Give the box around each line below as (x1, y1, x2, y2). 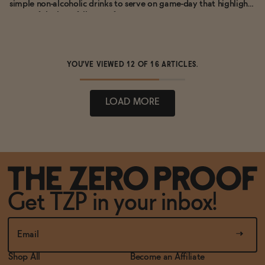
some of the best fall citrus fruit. (9, 11, 130, 20)
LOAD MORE (105, 97, 160, 106)
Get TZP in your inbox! (8, 192, 217, 215)
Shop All (8, 252, 40, 261)
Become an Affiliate (130, 252, 205, 261)
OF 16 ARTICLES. (137, 61, 198, 69)
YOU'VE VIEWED (67, 61, 127, 69)
